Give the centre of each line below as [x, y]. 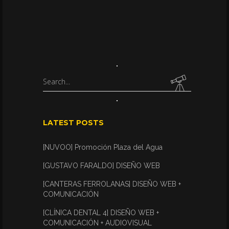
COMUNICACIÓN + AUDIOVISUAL [97, 223]
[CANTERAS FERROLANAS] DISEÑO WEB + [112, 184]
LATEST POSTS [73, 123]
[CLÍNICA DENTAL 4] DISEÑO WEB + [101, 213]
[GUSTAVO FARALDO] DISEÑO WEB [101, 166]
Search [54, 81]
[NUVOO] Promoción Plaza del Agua [103, 147]
